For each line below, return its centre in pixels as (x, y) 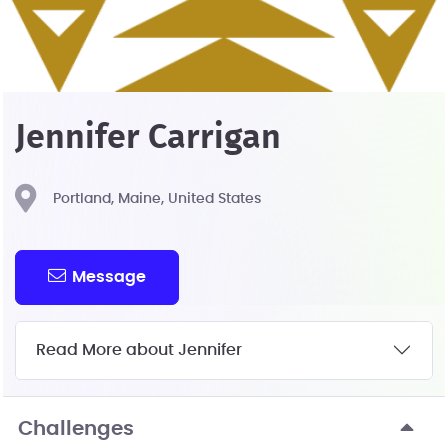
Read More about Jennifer (139, 349)
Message (109, 276)
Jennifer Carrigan (148, 138)
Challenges (76, 428)
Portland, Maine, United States (157, 199)
